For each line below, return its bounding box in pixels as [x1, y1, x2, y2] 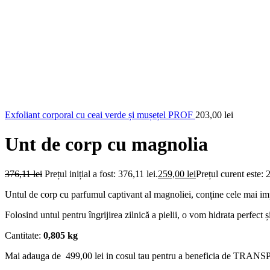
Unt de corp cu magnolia [5, 133, 208, 155]
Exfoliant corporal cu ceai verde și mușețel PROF [5, 110, 195, 120]
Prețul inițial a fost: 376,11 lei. [45, 168, 158, 179]
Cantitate [5, 230, 39, 240]
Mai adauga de [5, 250, 66, 261]
